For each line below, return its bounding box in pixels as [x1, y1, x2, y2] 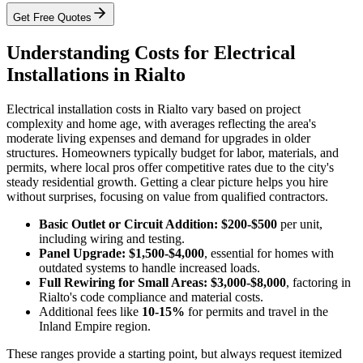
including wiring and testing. [39, 231, 185, 246]
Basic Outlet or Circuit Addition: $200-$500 [39, 216, 277, 231]
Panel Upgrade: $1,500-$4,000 [39, 246, 204, 260]
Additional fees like [39, 304, 142, 318]
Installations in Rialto [6, 64, 186, 86]
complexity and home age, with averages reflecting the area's [6, 116, 316, 130]
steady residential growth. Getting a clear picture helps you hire [6, 174, 328, 189]
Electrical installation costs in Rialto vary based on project [6, 101, 301, 116]
